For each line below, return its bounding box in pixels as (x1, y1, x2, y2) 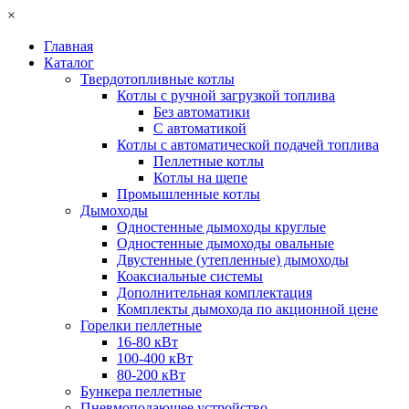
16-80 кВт (117, 334, 178, 350)
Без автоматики (153, 104, 250, 120)
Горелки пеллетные (80, 318, 202, 333)
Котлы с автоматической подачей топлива (117, 137, 379, 152)
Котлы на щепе (153, 170, 247, 185)
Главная (44, 38, 93, 54)
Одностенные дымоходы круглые (117, 219, 326, 235)
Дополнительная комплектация (117, 285, 312, 300)
